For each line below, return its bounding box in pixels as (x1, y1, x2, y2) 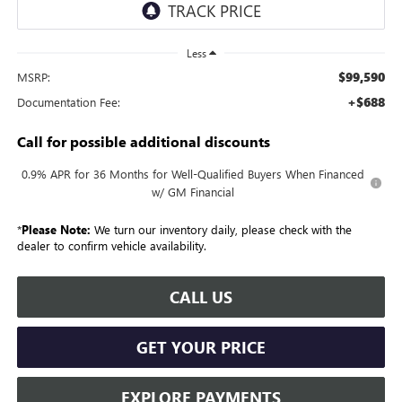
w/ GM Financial (152, 183, 235, 199)
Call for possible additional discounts (16, 131, 270, 151)
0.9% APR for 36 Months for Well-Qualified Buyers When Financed (22, 165, 365, 181)
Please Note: (21, 221, 91, 237)
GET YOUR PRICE (136, 336, 266, 358)
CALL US (170, 285, 232, 308)
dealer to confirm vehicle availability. (16, 237, 206, 253)
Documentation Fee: (16, 93, 120, 109)
